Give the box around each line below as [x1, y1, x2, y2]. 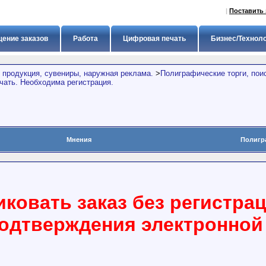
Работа [73, 34, 98, 43]
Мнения [66, 136, 91, 143]
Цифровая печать [123, 34, 186, 43]
